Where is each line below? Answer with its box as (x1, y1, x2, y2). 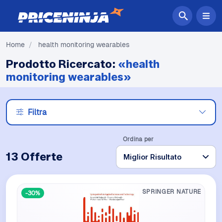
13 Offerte (6, 150, 62, 164)
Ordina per (123, 135, 154, 143)
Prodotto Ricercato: (6, 57, 118, 71)
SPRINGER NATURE (142, 188, 201, 195)
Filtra (27, 107, 47, 117)
